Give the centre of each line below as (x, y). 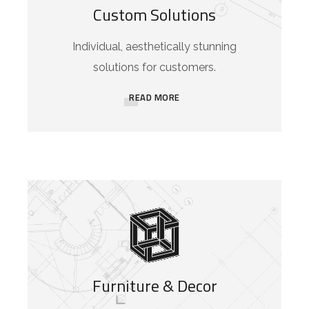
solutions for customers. (154, 68)
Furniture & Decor (154, 286)
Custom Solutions (154, 15)
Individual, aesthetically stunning (154, 47)
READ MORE (154, 98)
